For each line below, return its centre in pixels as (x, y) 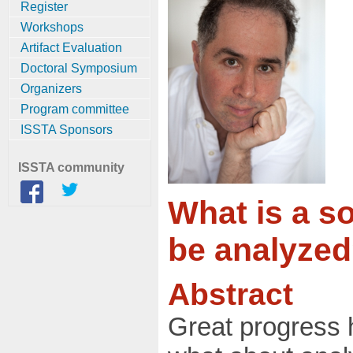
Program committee (75, 108)
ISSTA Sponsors (67, 129)
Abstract (230, 295)
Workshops (52, 26)
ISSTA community (71, 167)
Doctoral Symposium (79, 67)
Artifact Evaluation (71, 47)
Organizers (51, 88)
